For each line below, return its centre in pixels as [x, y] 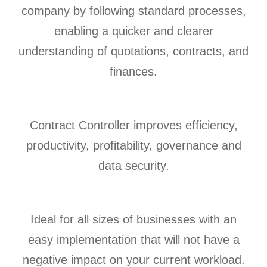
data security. [133, 166]
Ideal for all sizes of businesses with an [133, 220]
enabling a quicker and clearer [133, 31]
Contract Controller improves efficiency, [133, 125]
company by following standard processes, [133, 11]
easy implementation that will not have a [133, 240]
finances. [133, 72]
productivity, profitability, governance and [133, 146]
